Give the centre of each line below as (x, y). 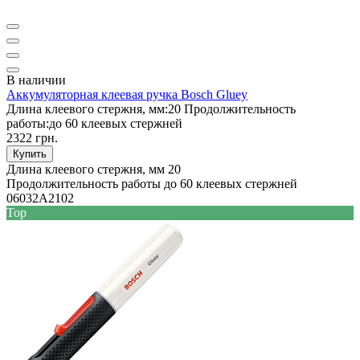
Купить (30, 153)
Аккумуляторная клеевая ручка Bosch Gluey (127, 94)
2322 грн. (32, 137)
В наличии (36, 80)
